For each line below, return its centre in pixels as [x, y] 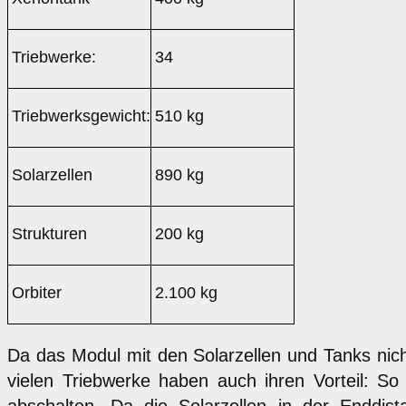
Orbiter [36, 293]
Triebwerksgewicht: [81, 116]
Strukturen [49, 234]
